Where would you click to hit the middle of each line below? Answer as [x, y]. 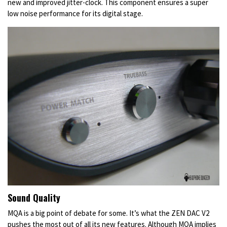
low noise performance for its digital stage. [76, 13]
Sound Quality [34, 198]
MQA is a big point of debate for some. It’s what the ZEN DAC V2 [108, 213]
